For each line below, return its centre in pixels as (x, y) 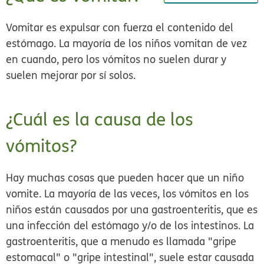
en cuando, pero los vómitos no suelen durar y (116, 60)
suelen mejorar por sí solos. (72, 75)
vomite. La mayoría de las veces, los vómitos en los (128, 194)
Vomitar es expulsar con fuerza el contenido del (120, 28)
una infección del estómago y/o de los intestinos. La (130, 226)
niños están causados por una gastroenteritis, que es (132, 210)
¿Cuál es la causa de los (100, 120)
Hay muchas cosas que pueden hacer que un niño (125, 178)
